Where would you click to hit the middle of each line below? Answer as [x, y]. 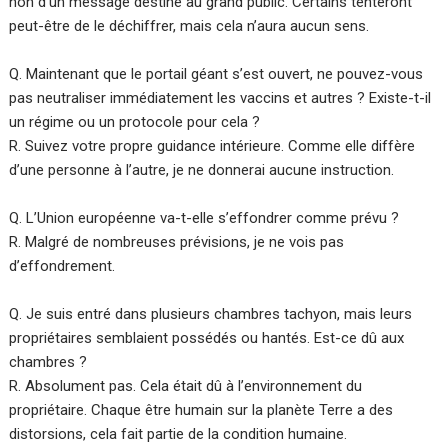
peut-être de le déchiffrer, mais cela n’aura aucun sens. [189, 26]
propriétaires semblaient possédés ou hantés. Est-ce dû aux [207, 338]
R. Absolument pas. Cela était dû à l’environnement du [186, 386]
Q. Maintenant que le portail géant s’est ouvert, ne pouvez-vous [216, 74]
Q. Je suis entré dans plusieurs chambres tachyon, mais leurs [211, 314]
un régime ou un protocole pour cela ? [135, 122]
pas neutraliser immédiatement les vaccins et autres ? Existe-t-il [220, 98]
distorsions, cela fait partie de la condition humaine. [178, 434]
